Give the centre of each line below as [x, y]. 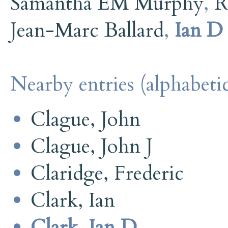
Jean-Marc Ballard [87, 30]
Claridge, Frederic [107, 173]
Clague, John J [92, 146]
